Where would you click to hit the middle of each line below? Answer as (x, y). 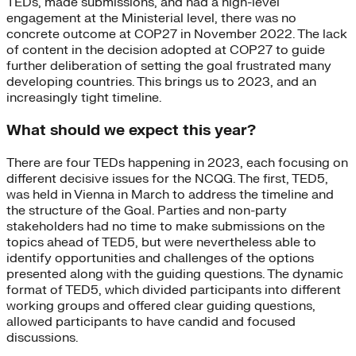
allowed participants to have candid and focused (151, 321)
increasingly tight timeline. (84, 98)
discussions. (42, 337)
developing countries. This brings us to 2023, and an (161, 82)
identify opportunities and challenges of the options (160, 258)
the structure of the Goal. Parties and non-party (147, 210)
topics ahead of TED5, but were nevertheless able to (161, 242)
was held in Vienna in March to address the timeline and (170, 194)
